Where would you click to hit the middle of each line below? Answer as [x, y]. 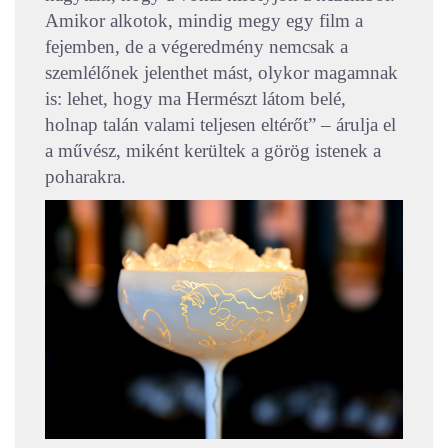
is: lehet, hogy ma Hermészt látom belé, [195, 99]
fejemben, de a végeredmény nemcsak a [196, 47]
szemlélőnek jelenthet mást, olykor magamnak [221, 73]
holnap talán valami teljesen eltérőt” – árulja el [220, 125]
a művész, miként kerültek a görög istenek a [213, 151]
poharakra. [85, 177]
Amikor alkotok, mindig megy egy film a [204, 21]
